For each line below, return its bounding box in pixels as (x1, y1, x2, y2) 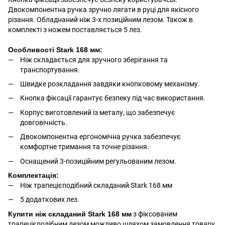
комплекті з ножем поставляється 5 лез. (8, 25, 142, 34)
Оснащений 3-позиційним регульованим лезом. (20, 157, 176, 165)
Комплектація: (8, 171, 59, 179)
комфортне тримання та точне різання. (20, 143, 149, 151)
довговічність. (20, 118, 67, 127)
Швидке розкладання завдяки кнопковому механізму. (20, 79, 200, 88)
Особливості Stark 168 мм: (8, 45, 102, 54)
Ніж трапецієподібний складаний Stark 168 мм (20, 181, 172, 189)
